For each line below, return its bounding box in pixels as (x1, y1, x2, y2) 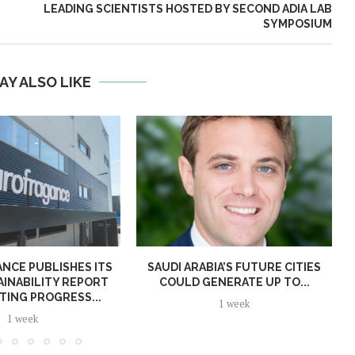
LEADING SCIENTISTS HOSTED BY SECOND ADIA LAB (43, 2, 332, 16)
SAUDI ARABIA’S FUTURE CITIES (147, 260, 322, 273)
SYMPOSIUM (262, 17, 332, 31)
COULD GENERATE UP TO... (158, 275, 310, 288)
